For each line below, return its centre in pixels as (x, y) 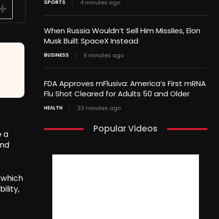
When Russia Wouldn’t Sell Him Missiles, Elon (122, 31)
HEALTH (53, 108)
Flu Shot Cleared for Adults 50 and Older (117, 94)
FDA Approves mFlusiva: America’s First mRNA (125, 84)
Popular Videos (126, 129)
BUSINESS (56, 55)
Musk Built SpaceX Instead (91, 41)
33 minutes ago (99, 108)
